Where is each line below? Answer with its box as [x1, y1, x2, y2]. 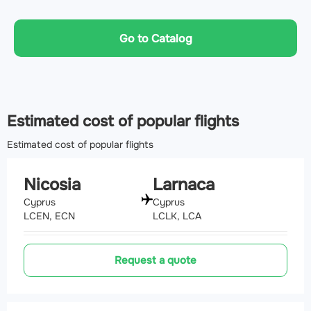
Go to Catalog [119, 31, 192, 46]
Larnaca [153, 174, 215, 196]
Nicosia [24, 174, 81, 196]
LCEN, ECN [24, 210, 75, 223]
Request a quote [115, 253, 196, 268]
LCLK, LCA [153, 210, 201, 223]
